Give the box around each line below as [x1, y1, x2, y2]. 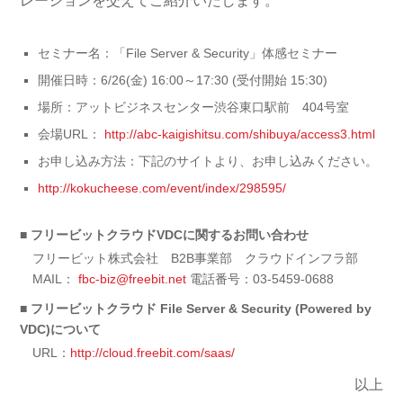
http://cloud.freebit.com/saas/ [70, 345, 236, 360]
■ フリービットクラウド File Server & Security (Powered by [20, 300, 372, 316]
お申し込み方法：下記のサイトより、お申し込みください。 [38, 153, 379, 168]
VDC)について [20, 321, 102, 336]
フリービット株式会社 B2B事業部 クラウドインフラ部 [32, 250, 359, 265]
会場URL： [38, 126, 105, 141]
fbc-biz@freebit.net [78, 271, 187, 286]
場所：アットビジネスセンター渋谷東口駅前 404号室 [38, 99, 350, 114]
